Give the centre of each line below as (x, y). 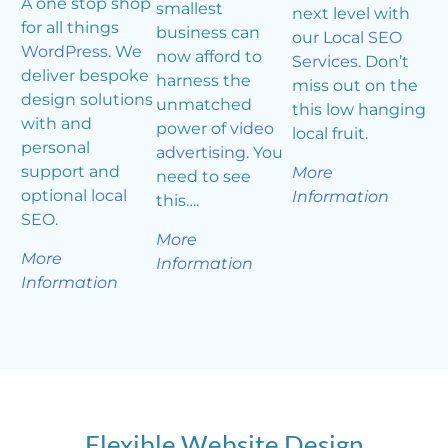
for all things (69, 28)
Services (324, 62)
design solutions (86, 100)
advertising (201, 153)
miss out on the (354, 86)
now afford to (209, 57)
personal (55, 148)
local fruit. (329, 134)
